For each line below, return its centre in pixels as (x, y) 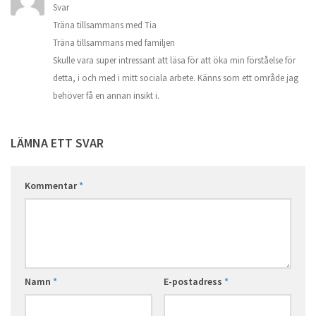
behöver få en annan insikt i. (106, 95)
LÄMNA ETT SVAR (57, 142)
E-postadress (194, 281)
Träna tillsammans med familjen (114, 42)
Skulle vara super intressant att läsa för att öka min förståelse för (174, 60)
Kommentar (52, 185)
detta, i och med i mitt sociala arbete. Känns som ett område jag (176, 78)
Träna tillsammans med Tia (105, 25)
